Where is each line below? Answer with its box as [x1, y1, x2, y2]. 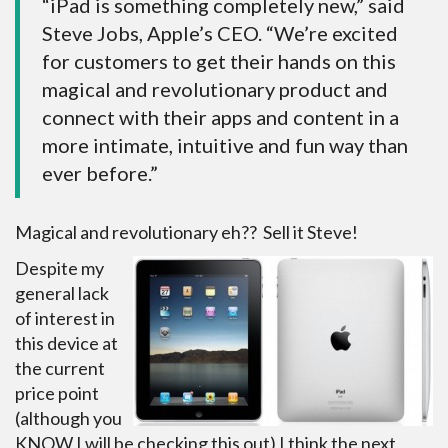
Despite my [15, 257, 104, 279]
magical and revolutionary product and [42, 77, 388, 101]
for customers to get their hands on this [42, 49, 396, 73]
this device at [15, 332, 118, 354]
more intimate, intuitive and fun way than [42, 133, 408, 157]
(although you [15, 407, 122, 429]
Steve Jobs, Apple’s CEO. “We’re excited [42, 21, 398, 45]
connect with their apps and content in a [42, 105, 399, 129]
